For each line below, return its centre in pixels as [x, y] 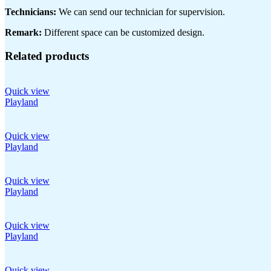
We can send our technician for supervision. [141, 11]
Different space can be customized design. [123, 32]
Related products [47, 56]
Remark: [23, 32]
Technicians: [31, 11]
